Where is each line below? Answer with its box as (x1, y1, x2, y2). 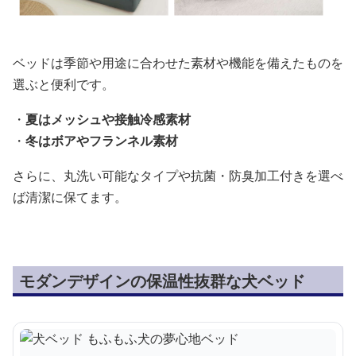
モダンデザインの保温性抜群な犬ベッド (19, 270, 305, 292)
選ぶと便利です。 (13, 75, 114, 94)
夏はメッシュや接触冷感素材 (25, 110, 191, 129)
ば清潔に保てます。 (13, 188, 127, 207)
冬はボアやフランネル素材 (25, 132, 178, 150)
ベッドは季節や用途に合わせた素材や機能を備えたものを (13, 54, 343, 72)
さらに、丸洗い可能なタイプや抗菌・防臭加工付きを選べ (13, 167, 343, 185)
